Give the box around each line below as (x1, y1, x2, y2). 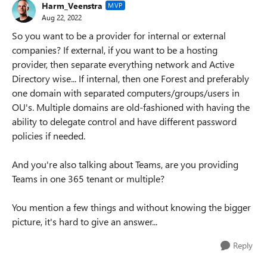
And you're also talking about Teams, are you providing (12, 158, 238, 170)
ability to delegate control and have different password (12, 115, 237, 128)
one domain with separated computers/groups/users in (12, 86, 240, 99)
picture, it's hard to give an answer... (12, 215, 157, 228)
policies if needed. (12, 129, 85, 142)
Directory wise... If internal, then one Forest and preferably (12, 72, 249, 85)
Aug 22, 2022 (42, 12, 82, 22)
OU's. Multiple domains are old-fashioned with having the (12, 101, 250, 113)
